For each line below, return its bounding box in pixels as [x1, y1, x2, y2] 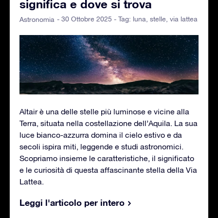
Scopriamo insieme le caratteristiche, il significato [19, 154, 194, 163]
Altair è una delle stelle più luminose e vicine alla [19, 107, 189, 116]
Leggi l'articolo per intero [19, 197, 125, 208]
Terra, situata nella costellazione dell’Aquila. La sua [19, 119, 198, 128]
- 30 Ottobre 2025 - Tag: [57, 15, 133, 23]
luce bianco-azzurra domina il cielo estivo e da [19, 130, 182, 140]
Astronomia [19, 15, 54, 23]
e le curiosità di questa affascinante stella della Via [19, 165, 197, 175]
